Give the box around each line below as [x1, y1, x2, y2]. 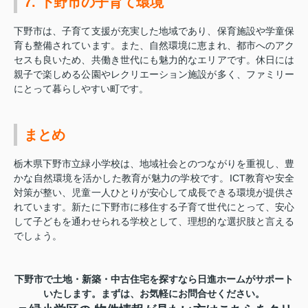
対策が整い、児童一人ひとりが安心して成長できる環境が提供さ [14, 186, 294, 198]
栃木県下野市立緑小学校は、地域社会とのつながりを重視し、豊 [14, 157, 294, 169]
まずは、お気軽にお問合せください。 [101, 287, 265, 299]
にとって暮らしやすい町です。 [14, 82, 148, 94]
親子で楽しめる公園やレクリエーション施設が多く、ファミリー [14, 68, 294, 80]
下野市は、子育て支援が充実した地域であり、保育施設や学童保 [14, 25, 294, 36]
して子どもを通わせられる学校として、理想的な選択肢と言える [14, 215, 294, 227]
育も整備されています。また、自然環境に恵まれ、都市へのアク [14, 39, 294, 51]
